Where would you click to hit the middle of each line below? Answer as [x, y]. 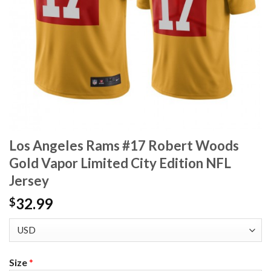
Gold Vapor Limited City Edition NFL [120, 163]
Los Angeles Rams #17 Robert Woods [124, 146]
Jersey [29, 181]
